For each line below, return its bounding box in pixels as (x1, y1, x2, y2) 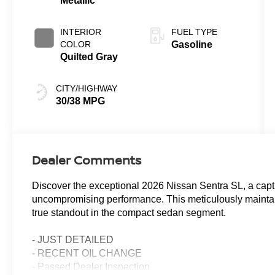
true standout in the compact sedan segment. (32, 207, 227, 218)
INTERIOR (60, 26, 102, 37)
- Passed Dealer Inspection (32, 261, 150, 272)
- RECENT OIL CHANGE (32, 247, 142, 258)
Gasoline (171, 39, 212, 50)
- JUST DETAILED (32, 234, 114, 245)
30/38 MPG (56, 95, 106, 106)
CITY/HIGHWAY (56, 83, 118, 93)
